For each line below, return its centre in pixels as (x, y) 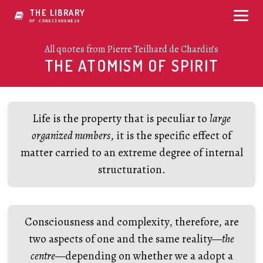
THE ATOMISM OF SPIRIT (131, 65)
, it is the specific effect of (171, 136)
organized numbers (71, 136)
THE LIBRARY (58, 13)
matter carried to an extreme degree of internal (131, 153)
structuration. (131, 170)
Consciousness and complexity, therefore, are (131, 222)
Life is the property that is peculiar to (121, 119)
